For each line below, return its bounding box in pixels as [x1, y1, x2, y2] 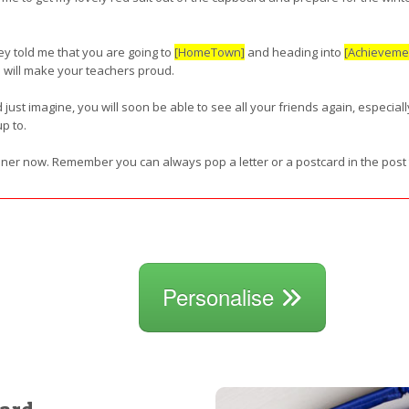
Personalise [162, 280, 280, 312]
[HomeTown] [174, 44, 245, 60]
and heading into [245, 44, 344, 60]
